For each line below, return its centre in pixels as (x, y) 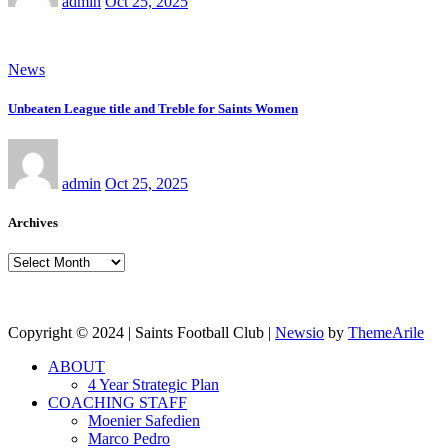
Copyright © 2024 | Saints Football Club (138, 333)
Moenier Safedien (144, 421)
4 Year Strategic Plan (153, 385)
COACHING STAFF (117, 403)
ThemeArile (386, 333)
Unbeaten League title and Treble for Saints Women (153, 108)
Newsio (299, 333)
